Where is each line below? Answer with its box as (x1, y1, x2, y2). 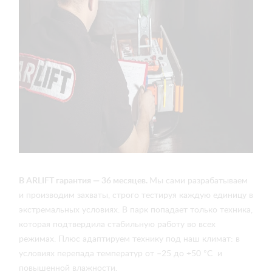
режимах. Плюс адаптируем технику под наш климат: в (19, 235, 240, 243)
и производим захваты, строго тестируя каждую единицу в (19, 191, 253, 200)
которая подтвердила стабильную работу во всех (19, 220, 216, 229)
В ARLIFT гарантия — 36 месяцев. (19, 177, 149, 185)
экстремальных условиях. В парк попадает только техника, (19, 206, 253, 214)
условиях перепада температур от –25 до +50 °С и (19, 250, 222, 258)
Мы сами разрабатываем (149, 177, 248, 185)
